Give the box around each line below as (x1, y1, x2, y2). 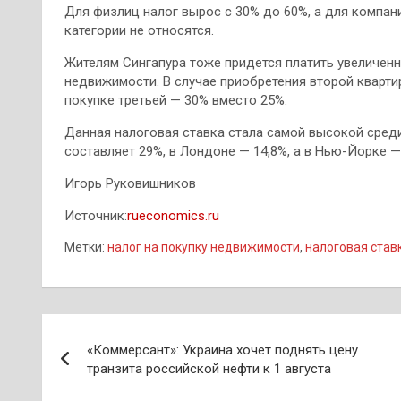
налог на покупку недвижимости (107, 240, 300, 254)
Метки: (64, 240, 105, 254)
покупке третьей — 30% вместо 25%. (64, 92, 287, 108)
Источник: (64, 208, 127, 224)
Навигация (41, 314, 185, 348)
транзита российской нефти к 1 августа (87, 361, 331, 377)
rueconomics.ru (127, 208, 219, 224)
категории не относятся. (64, 22, 214, 38)
